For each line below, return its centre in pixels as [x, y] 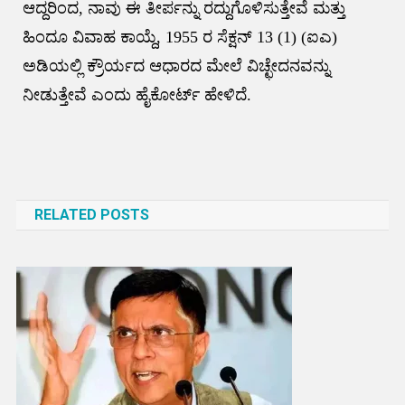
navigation [80, 193]
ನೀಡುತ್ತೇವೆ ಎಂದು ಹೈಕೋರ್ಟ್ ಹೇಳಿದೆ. [137, 95]
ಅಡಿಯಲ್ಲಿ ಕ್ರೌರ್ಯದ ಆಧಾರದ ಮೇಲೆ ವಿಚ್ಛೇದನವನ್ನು [176, 66]
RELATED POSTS [91, 215]
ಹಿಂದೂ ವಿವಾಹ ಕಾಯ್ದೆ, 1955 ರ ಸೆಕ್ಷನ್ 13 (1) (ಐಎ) [179, 37]
